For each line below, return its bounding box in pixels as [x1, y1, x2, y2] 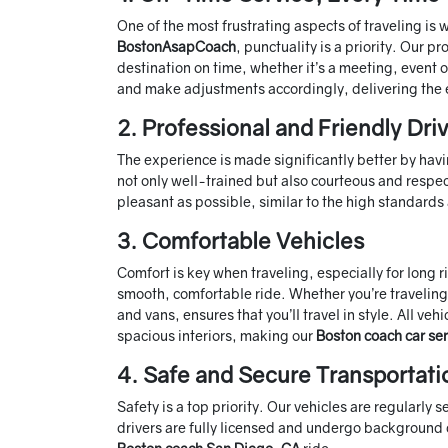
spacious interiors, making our [117, 327, 316, 345]
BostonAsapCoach [117, 38, 236, 56]
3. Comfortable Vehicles [117, 227, 364, 255]
